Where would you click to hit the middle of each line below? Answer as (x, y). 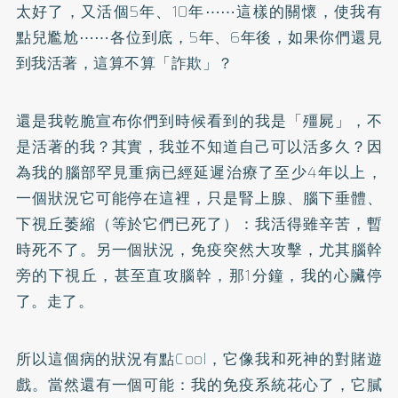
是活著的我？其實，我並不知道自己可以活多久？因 (199, 147)
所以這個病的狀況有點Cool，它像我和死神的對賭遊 (199, 359)
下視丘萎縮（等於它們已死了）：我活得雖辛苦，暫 (199, 224)
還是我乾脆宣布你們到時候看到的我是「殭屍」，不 (199, 121)
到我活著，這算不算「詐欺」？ (124, 64)
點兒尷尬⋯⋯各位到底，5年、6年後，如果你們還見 (199, 38)
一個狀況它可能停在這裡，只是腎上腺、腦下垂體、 (199, 199)
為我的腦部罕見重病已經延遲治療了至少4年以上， (199, 173)
